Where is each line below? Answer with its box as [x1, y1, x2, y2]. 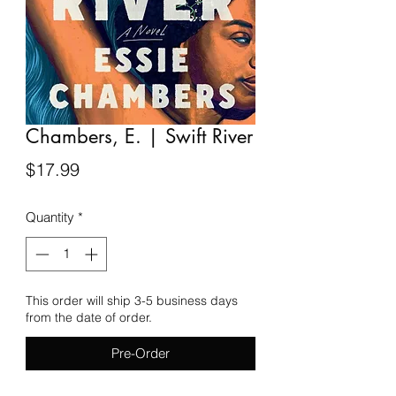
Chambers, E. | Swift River [26, 124, 253, 148]
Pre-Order [111, 344, 170, 362]
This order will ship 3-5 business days [26, 292, 238, 308]
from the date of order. [26, 308, 152, 325]
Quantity [26, 209, 74, 225]
